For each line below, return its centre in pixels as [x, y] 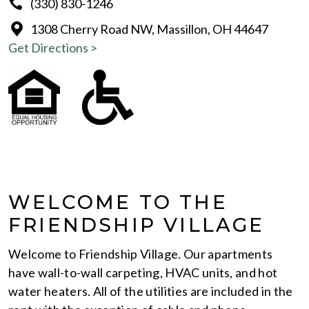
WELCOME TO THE [118, 202]
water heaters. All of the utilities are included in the [151, 291]
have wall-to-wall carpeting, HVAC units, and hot [143, 272]
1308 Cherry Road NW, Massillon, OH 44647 [149, 29]
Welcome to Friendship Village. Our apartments [141, 253]
